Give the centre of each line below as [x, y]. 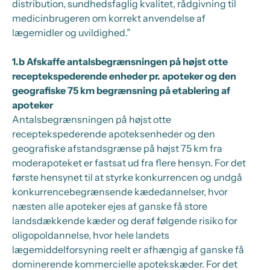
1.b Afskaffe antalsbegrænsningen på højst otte [120, 61]
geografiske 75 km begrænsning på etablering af [121, 90]
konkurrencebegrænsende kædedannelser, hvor [120, 192]
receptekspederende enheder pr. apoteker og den [124, 76]
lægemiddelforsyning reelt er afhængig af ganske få [128, 250]
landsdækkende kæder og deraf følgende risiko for [125, 221]
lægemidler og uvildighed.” [71, 33]
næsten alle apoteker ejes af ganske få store [110, 206]
